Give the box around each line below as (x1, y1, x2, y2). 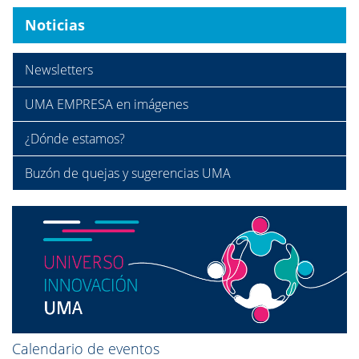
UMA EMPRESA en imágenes (25, 95, 188, 113)
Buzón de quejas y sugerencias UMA (25, 164, 231, 182)
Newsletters (25, 61, 93, 79)
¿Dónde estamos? (25, 130, 125, 147)
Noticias (25, 15, 85, 34)
